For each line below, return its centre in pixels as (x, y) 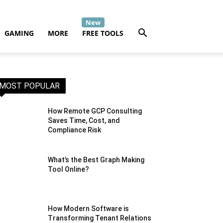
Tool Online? (69, 169)
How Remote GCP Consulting (95, 111)
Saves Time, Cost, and (84, 120)
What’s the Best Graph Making (96, 160)
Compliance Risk (75, 130)
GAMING (19, 33)
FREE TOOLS (103, 33)
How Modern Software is (89, 209)
